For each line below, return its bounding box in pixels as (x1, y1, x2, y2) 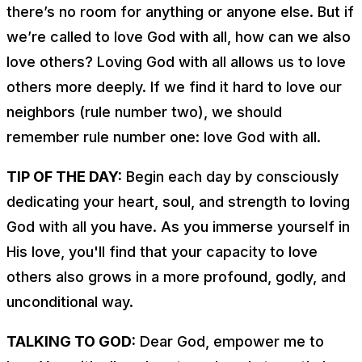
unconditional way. (6, 293, 133, 310)
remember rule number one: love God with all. (6, 128, 321, 145)
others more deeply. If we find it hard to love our (6, 78, 342, 95)
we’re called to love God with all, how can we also (6, 27, 351, 45)
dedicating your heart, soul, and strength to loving (6, 192, 350, 210)
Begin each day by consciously (122, 167, 339, 185)
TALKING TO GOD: (6, 332, 136, 350)
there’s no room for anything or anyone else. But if (6, 2, 354, 20)
